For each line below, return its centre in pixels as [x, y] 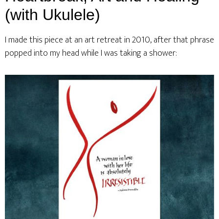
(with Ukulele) [53, 15]
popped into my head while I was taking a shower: [91, 53]
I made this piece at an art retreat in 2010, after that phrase [109, 40]
